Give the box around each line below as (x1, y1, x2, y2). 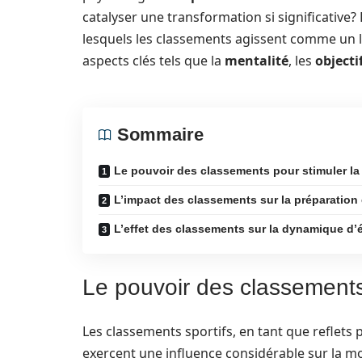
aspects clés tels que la (82, 52, 225, 69)
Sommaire (117, 124, 204, 145)
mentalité (225, 52, 288, 69)
